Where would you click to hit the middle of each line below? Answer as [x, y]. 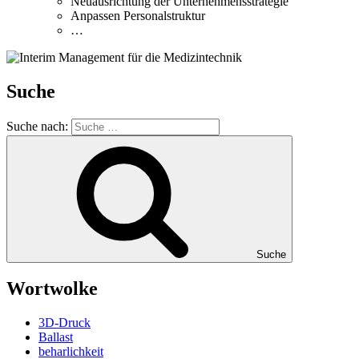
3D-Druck [65, 323]
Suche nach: [39, 126]
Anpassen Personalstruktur [138, 15]
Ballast [56, 337]
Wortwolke [52, 289]
